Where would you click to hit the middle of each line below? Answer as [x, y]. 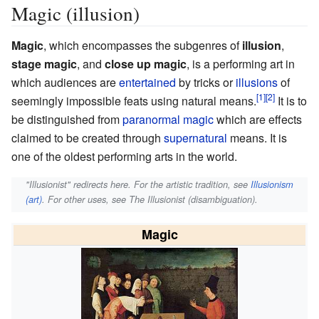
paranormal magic [168, 119]
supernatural [195, 137]
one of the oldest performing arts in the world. [124, 156]
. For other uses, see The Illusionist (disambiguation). [150, 199]
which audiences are [65, 82]
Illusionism [272, 184]
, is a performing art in [241, 63]
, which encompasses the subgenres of [143, 45]
